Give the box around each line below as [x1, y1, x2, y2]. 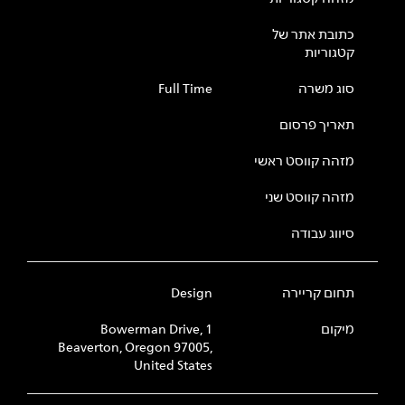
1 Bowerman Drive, [100, 321, 203, 338]
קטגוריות [304, 44, 354, 61]
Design [171, 285, 213, 302]
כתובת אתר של [271, 26, 354, 43]
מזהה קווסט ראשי [253, 153, 354, 170]
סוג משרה [297, 80, 354, 98]
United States [134, 357, 213, 374]
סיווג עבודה [290, 225, 354, 242]
